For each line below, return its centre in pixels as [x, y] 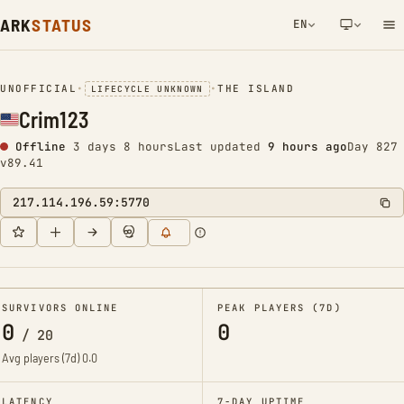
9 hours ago [308, 147]
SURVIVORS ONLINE [60, 308]
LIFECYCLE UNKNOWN [147, 89]
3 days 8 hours [124, 147]
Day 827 [372, 147]
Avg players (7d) [42, 358]
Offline [41, 147]
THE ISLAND [256, 88]
